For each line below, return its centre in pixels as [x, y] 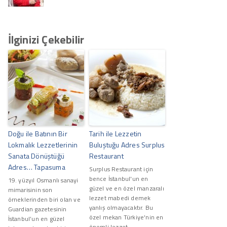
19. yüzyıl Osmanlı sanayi [43, 180]
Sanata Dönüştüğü [36, 156]
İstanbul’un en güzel [36, 218]
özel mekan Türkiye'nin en [126, 217]
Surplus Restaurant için [121, 169]
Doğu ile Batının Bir [37, 133]
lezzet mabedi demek [120, 198]
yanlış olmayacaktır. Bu [121, 207]
